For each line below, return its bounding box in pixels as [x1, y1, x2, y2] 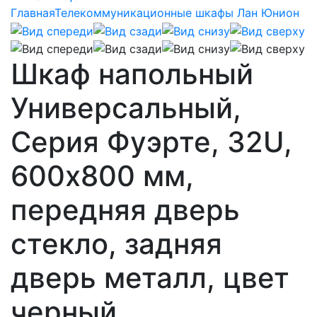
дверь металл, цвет [11, 260, 289, 296]
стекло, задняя [11, 226, 222, 262]
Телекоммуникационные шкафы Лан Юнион [54, 6, 299, 20]
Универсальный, [11, 91, 241, 126]
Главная [11, 6, 54, 20]
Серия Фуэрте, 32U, [11, 125, 292, 160]
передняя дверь [11, 192, 240, 228]
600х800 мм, [11, 158, 194, 194]
